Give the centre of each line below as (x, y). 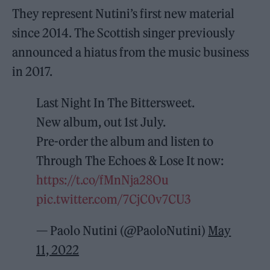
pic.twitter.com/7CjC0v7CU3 (114, 199)
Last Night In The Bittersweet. (116, 103)
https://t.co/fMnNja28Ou (103, 180)
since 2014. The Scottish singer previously (124, 33)
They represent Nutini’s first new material (124, 14)
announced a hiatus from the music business (131, 52)
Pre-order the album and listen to (125, 141)
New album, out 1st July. (101, 122)
